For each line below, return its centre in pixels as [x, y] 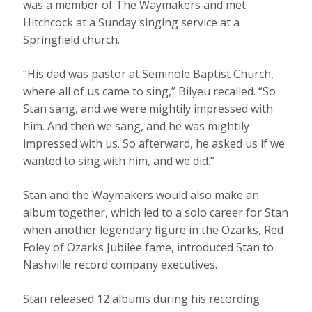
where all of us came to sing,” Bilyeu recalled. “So [150, 91]
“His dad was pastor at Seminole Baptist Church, [149, 73]
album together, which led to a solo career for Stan [156, 212]
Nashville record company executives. [120, 264]
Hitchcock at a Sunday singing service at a [132, 22]
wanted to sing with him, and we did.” [119, 161]
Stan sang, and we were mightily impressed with [148, 108]
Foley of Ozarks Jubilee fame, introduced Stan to [149, 247]
